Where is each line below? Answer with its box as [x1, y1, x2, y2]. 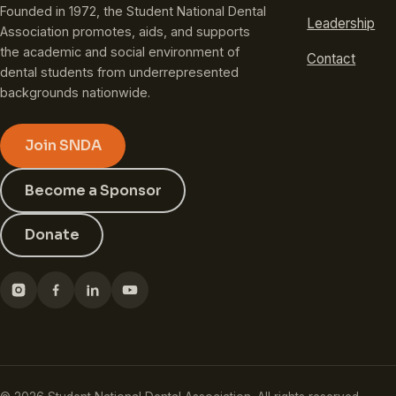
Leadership [307, 15, 376, 33]
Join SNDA [24, 136, 102, 156]
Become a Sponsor [24, 180, 162, 200]
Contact [307, 50, 356, 68]
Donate [24, 225, 80, 244]
